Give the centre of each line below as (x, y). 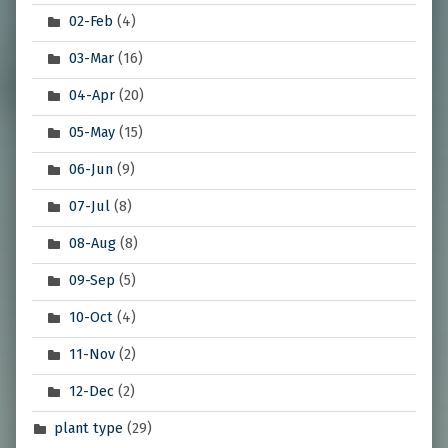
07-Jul (89, 206)
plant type (89, 428)
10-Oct (90, 317)
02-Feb (90, 21)
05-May (91, 132)
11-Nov (91, 354)
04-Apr (91, 95)
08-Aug (92, 243)
